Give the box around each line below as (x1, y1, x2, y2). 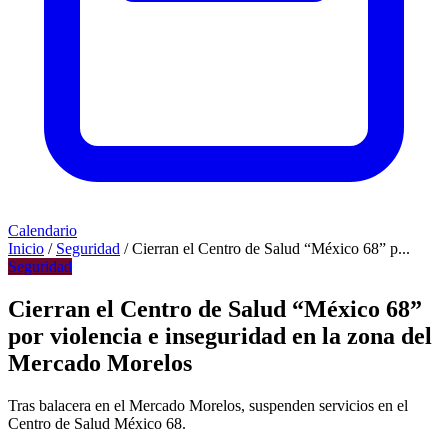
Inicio (8, 240, 44, 257)
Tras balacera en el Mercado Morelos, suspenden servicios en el (8, 396, 408, 414)
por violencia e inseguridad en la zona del (8, 322, 432, 349)
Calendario (8, 222, 77, 239)
